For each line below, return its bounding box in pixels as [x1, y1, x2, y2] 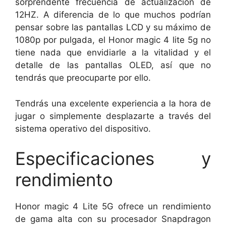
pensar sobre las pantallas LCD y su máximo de [15, 22, 211, 32]
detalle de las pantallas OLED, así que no [15, 60, 211, 70]
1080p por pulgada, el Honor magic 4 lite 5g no [15, 35, 211, 45]
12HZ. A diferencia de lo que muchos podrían [15, 10, 211, 20]
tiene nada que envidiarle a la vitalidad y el [15, 47, 211, 58]
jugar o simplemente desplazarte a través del [15, 110, 211, 121]
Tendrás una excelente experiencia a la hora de [15, 98, 211, 108]
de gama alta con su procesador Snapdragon [15, 214, 211, 224]
